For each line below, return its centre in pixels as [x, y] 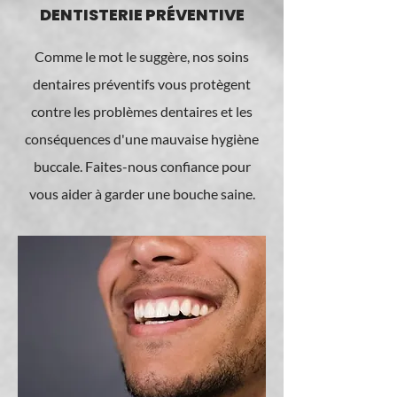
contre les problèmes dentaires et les [142, 111]
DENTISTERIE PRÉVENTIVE [142, 15]
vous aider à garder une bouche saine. [142, 194]
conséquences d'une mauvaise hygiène [142, 139]
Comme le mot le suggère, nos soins [142, 56]
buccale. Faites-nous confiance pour [142, 166]
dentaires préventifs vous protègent [142, 84]
